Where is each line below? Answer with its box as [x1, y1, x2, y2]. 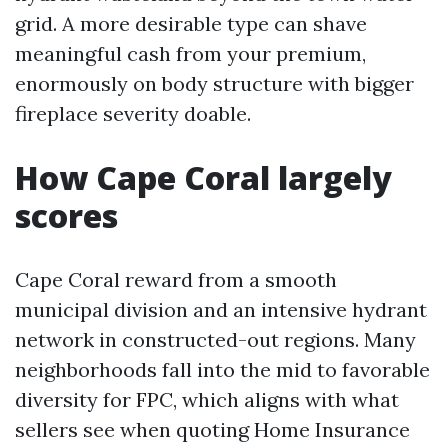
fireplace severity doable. [15, 101, 251, 126]
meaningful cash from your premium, [15, 41, 366, 66]
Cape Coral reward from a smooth [15, 267, 337, 292]
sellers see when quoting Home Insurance [15, 417, 410, 442]
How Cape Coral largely [15, 156, 392, 199]
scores [15, 194, 118, 237]
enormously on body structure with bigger [15, 71, 414, 96]
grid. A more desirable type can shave [15, 11, 367, 36]
